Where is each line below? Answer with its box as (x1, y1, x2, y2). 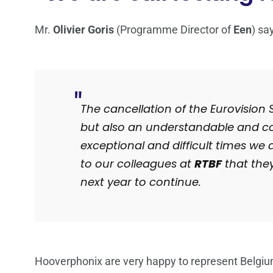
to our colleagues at (80, 156, 194, 172)
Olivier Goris (53, 23, 114, 37)
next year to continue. (80, 174, 201, 190)
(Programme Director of (114, 23, 233, 37)
